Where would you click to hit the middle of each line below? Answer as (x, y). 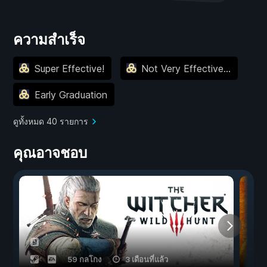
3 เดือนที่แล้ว (147, 260)
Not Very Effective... (186, 68)
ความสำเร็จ (49, 40)
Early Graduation (71, 94)
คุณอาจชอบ (50, 153)
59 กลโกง (84, 260)
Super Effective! (69, 68)
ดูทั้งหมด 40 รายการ (51, 122)
